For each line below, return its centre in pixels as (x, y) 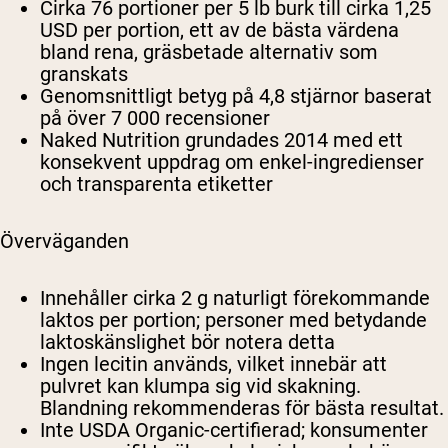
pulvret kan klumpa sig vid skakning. (200, 386)
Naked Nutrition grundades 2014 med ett (221, 140)
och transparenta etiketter (156, 184)
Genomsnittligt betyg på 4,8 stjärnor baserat (236, 96)
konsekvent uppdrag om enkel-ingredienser (232, 162)
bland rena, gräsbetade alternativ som (209, 52)
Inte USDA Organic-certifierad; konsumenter (234, 430)
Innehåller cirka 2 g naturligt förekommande (235, 298)
